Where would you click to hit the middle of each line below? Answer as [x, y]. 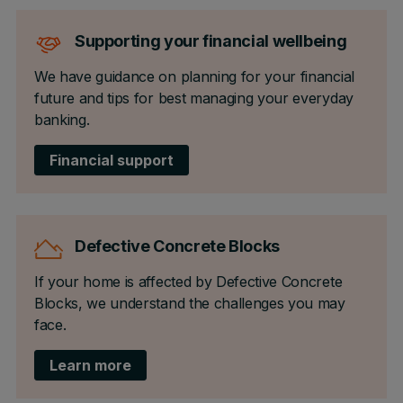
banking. [62, 120]
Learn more [90, 365]
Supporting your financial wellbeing [210, 41]
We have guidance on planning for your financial [194, 76]
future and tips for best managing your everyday [193, 98]
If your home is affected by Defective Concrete [188, 282]
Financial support [111, 160]
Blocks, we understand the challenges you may [189, 303]
